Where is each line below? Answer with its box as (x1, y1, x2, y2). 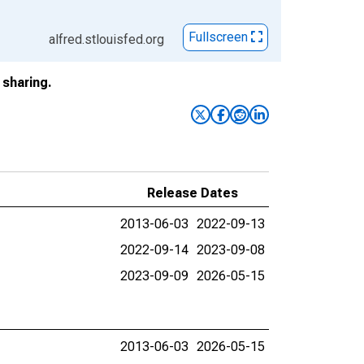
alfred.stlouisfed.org (49, 32, 164, 47)
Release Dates (147, 185, 238, 201)
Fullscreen (188, 29, 251, 45)
